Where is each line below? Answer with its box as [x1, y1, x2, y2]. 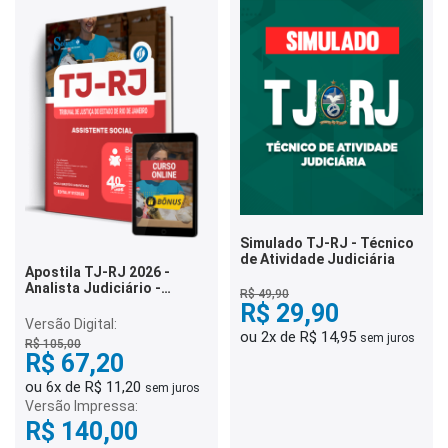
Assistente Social [25, 296, 143, 312]
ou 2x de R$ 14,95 [240, 328, 360, 347]
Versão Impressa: [25, 398, 138, 414]
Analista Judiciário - [25, 280, 161, 296]
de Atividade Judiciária [240, 251, 395, 268]
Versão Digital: [25, 316, 117, 332]
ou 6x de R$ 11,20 [25, 378, 145, 396]
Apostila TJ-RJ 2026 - [25, 264, 170, 280]
